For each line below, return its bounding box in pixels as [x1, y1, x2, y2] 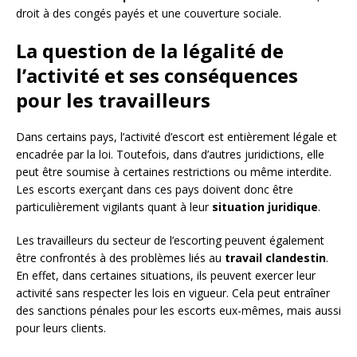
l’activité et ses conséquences [16, 62, 298, 89]
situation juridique [212, 199, 318, 215]
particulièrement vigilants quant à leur [16, 199, 212, 215]
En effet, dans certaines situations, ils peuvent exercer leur [16, 268, 316, 284]
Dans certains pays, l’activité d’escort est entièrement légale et [16, 129, 337, 145]
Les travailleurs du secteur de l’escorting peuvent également [16, 233, 324, 249]
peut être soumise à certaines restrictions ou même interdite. [16, 164, 331, 180]
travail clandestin [225, 250, 326, 266]
